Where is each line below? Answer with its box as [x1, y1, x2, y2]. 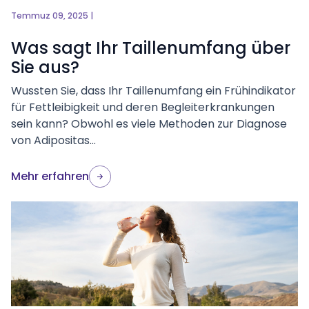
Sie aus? [11, 56, 79, 79]
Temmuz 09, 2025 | [11, 10, 93, 21]
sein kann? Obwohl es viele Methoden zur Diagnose [11, 116, 287, 132]
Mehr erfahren [11, 168, 89, 184]
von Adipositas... [11, 132, 96, 148]
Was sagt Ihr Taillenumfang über [11, 37, 290, 59]
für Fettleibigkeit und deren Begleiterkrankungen [11, 99, 275, 115]
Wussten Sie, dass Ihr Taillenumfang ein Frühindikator [11, 83, 296, 99]
